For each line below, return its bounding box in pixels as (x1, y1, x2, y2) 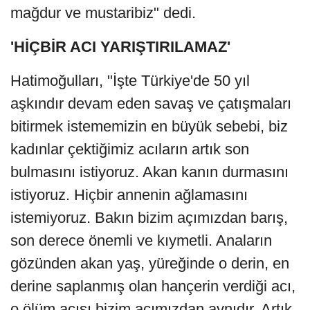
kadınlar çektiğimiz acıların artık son (10, 140, 249, 158)
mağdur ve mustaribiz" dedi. (10, 4, 196, 22)
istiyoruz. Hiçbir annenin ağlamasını (10, 186, 248, 204)
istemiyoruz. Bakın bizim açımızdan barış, (10, 209, 288, 227)
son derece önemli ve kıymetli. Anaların (10, 232, 272, 250)
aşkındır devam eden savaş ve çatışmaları (10, 95, 291, 113)
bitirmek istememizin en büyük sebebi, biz (10, 118, 288, 136)
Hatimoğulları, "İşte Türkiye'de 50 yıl (10, 72, 250, 90)
